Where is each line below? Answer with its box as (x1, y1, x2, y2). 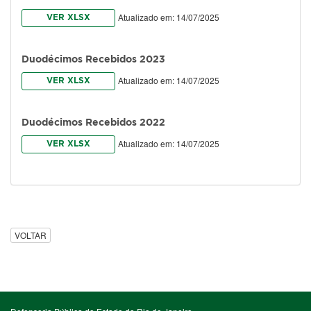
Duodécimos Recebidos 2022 (22, 119, 165, 127)
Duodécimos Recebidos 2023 (22, 56, 165, 64)
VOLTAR (15, 229, 47, 242)
